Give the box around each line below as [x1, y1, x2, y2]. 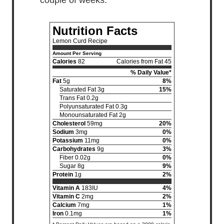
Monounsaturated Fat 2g [59, 111, 126, 118]
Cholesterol [52, 119, 85, 127]
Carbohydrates [52, 145, 95, 152]
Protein [52, 170, 73, 178]
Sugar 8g [59, 162, 84, 169]
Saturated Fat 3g [59, 85, 104, 93]
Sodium [52, 128, 74, 135]
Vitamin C [52, 192, 80, 200]
